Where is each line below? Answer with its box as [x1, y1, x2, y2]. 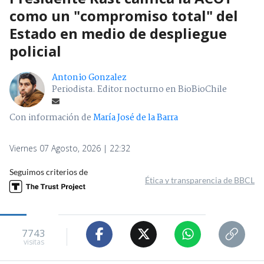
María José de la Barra [93, 110, 178, 125]
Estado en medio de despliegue [9, 23, 227, 43]
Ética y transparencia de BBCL [145, 174, 255, 185]
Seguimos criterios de [9, 166, 88, 177]
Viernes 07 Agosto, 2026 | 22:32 [9, 142, 130, 154]
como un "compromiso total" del [9, 5, 238, 25]
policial [9, 41, 61, 61]
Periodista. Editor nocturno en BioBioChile [52, 82, 227, 97]
